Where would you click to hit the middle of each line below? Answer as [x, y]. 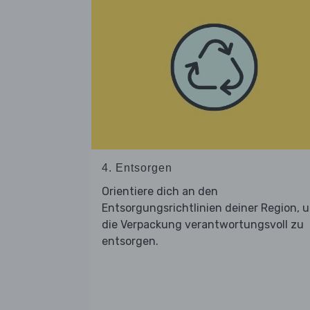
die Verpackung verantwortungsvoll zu [203, 224]
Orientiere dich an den [160, 191]
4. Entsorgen [137, 167]
